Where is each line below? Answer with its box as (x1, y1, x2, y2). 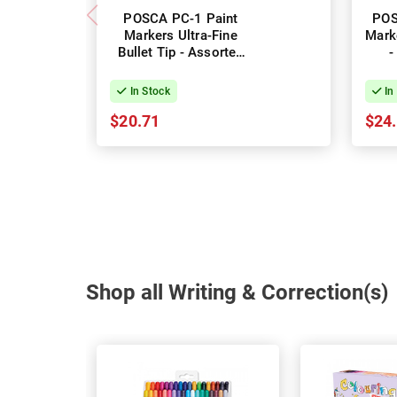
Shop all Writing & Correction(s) (86, 280, 388, 305)
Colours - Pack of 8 (121, 61, 241, 78)
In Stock (127, 85, 170, 98)
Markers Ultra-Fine (124, 27, 237, 44)
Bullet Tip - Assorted (118, 44, 244, 61)
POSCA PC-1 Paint (123, 11, 238, 27)
